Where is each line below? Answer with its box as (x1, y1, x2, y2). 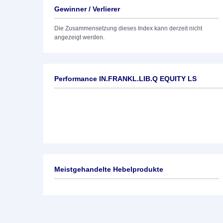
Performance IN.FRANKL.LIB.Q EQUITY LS (54, 75, 197, 83)
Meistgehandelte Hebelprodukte (54, 165, 163, 173)
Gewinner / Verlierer (54, 5, 120, 13)
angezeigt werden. (54, 34, 105, 41)
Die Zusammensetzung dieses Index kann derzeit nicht (54, 25, 202, 32)
